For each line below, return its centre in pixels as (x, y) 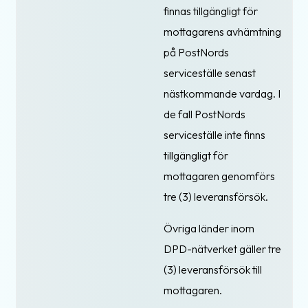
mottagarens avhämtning (222, 31)
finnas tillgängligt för (211, 11)
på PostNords (196, 52)
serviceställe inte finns (214, 134)
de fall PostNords (205, 114)
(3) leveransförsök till (213, 269)
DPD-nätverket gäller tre (222, 249)
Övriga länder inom (209, 228)
